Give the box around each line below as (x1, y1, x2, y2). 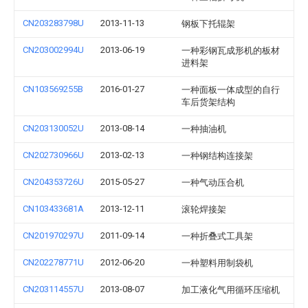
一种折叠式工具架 (181, 231, 253, 241)
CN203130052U (23, 123, 84, 133)
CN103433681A (23, 203, 84, 214)
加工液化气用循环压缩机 (181, 285, 280, 295)
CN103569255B (23, 84, 83, 94)
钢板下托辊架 (181, 19, 235, 29)
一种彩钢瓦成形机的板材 (181, 45, 280, 56)
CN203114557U (23, 284, 84, 294)
